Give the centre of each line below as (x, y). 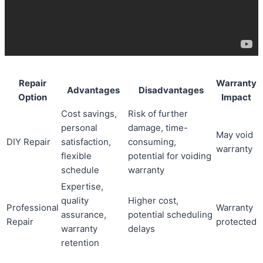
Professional (33, 208)
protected (236, 222)
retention (80, 243)
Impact (236, 97)
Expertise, (82, 187)
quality (75, 201)
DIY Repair (28, 142)
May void (235, 135)
